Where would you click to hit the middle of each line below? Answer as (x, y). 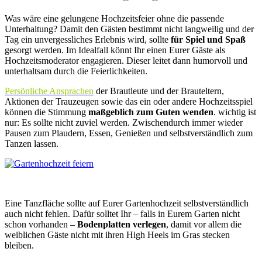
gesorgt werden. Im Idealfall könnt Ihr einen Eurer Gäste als (115, 50)
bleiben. (19, 246)
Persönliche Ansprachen (49, 91)
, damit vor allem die (204, 225)
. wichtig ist (235, 112)
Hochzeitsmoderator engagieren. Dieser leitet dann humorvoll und (126, 61)
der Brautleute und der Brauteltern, (159, 91)
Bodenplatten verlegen (122, 225)
